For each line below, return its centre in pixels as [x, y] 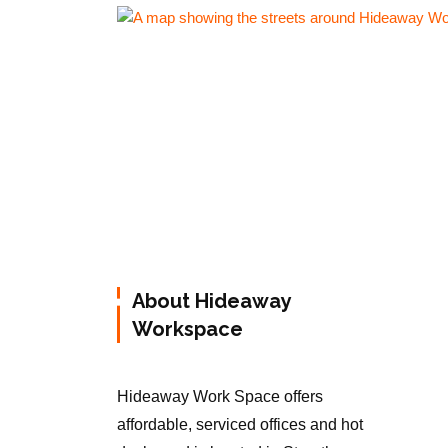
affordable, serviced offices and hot [240, 425]
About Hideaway [211, 301]
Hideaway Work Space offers [220, 397]
